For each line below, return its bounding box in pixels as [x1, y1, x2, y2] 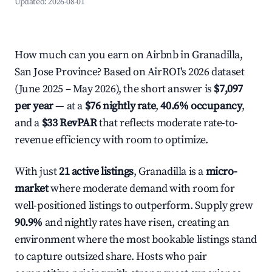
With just [15, 165, 59, 178]
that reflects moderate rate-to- [97, 116, 238, 130]
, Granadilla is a [133, 165, 206, 178]
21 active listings [59, 165, 134, 178]
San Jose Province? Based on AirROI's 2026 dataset [15, 65, 245, 79]
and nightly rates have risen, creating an [42, 216, 229, 229]
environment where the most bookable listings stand [15, 233, 257, 246]
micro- [205, 165, 237, 178]
